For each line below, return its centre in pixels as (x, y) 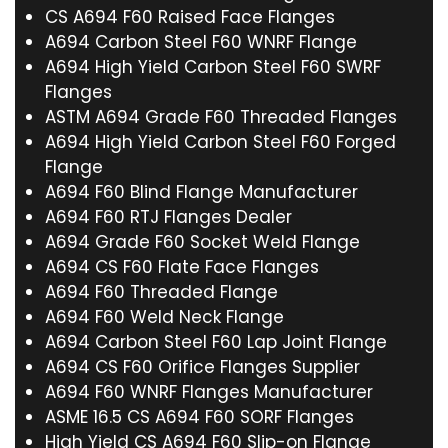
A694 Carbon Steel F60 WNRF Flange (201, 42)
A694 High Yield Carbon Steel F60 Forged (220, 142)
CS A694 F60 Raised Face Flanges (190, 17)
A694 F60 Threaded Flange (161, 292)
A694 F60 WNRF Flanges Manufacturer (209, 392)
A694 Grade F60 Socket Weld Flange (202, 242)
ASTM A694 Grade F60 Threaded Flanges (221, 117)
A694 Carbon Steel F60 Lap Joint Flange (216, 342)
